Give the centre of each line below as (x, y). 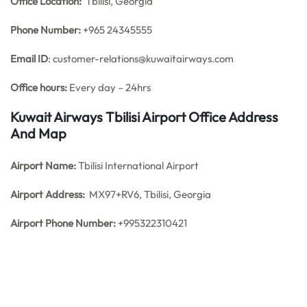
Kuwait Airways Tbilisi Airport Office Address (144, 117)
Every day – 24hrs (109, 87)
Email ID (29, 59)
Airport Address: (48, 194)
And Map (38, 133)
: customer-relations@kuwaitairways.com (141, 59)
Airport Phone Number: (63, 223)
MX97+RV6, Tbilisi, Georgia (148, 194)
